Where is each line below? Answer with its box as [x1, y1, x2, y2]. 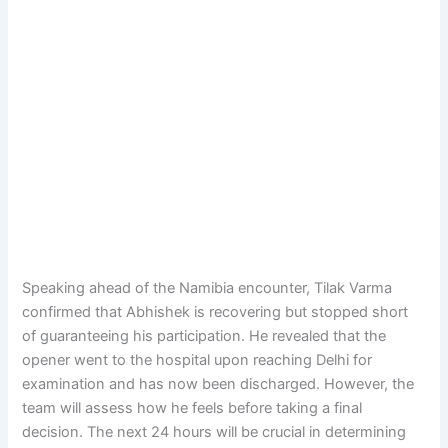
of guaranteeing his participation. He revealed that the [22, 326, 387, 345]
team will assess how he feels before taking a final [22, 398, 363, 417]
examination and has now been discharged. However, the [22, 374, 415, 393]
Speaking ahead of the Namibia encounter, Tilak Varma [22, 278, 393, 297]
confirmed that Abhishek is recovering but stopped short [22, 302, 409, 321]
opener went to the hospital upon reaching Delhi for [22, 350, 373, 369]
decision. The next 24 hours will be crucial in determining [22, 422, 407, 441]
